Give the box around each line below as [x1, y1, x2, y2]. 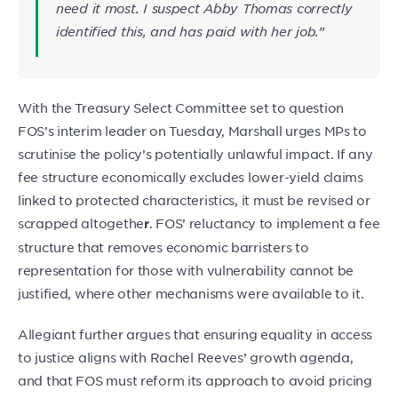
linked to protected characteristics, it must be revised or [18, 192, 370, 209]
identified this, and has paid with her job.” [56, 23, 324, 40]
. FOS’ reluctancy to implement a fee [148, 215, 380, 232]
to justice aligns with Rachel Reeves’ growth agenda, [18, 349, 354, 366]
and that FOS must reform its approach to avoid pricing [18, 372, 372, 389]
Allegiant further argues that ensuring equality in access [18, 326, 373, 343]
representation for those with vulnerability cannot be [18, 262, 354, 279]
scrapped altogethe [18, 215, 144, 232]
